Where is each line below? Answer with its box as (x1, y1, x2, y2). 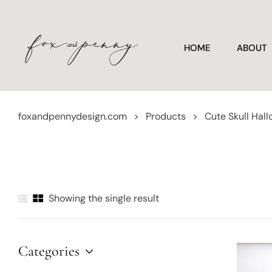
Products (146, 110, 186, 123)
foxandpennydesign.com (18, 110, 127, 123)
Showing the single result (49, 191, 159, 205)
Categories (18, 242, 80, 260)
